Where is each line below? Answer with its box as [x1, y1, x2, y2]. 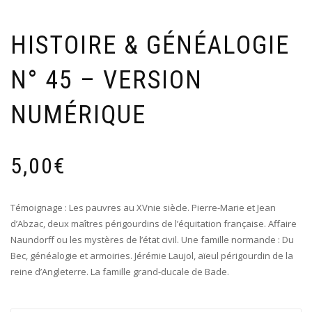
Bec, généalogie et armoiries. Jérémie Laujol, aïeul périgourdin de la [10, 249, 293, 262]
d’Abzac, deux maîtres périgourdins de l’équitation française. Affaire [10, 217, 297, 230]
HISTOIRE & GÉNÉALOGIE [10, 30, 290, 60]
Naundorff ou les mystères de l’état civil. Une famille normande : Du [10, 233, 294, 246]
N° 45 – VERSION [10, 65, 203, 95]
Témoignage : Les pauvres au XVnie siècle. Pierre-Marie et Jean [10, 201, 276, 214]
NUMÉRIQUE [10, 100, 146, 130]
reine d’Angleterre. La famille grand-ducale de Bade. [10, 265, 229, 278]
